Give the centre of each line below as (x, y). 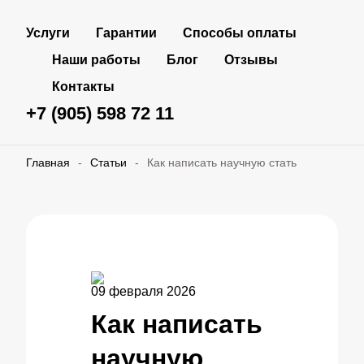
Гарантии (126, 33)
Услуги (48, 33)
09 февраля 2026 (143, 291)
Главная (48, 162)
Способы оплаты (240, 33)
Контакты (83, 87)
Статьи (108, 162)
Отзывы (251, 60)
